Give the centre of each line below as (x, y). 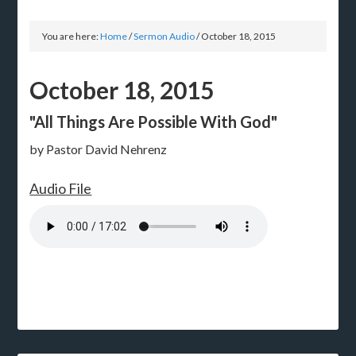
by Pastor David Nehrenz (99, 149)
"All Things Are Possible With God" (154, 121)
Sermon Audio (164, 36)
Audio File (61, 188)
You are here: (72, 36)
